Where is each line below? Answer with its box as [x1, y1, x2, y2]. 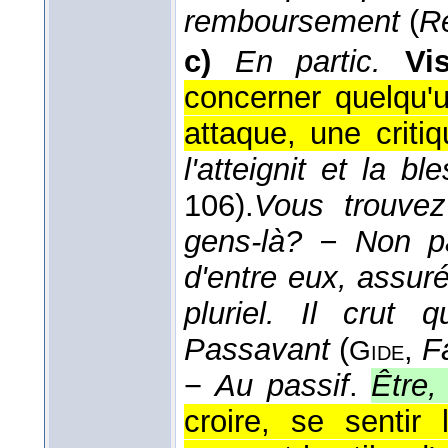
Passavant [184, 332, 330, 368]
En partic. [234, 44, 382, 80]
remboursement [184, 4, 400, 40]
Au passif [215, 368, 349, 404]
